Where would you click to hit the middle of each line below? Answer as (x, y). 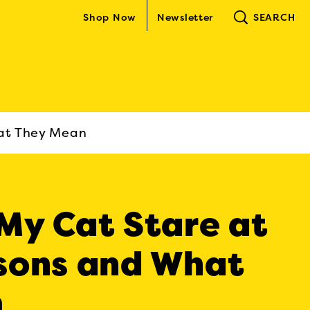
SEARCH (274, 17)
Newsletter (185, 17)
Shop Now (110, 17)
